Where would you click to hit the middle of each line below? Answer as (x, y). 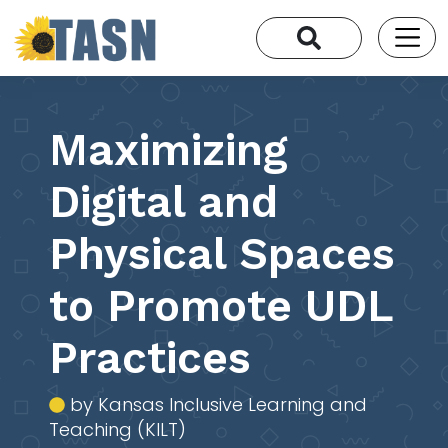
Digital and (164, 201)
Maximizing (169, 149)
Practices (150, 357)
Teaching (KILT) (118, 429)
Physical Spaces (222, 253)
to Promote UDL (221, 305)
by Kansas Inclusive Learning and (216, 404)
